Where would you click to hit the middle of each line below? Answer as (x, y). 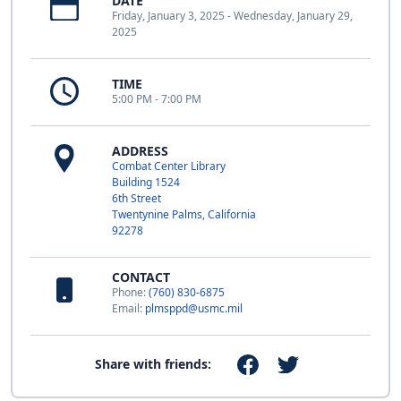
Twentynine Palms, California (184, 215)
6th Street (137, 199)
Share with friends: (154, 364)
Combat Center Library (169, 166)
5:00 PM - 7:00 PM (157, 99)
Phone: (130, 293)
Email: (128, 309)
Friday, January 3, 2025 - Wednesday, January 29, (232, 16)
